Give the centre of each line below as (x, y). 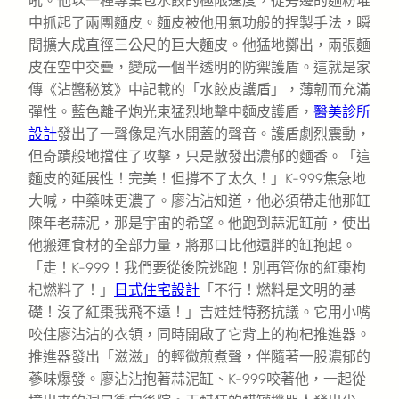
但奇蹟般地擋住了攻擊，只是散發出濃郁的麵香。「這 (199, 156)
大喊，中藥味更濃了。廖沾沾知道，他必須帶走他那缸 (199, 200)
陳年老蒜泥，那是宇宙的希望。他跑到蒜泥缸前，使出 (199, 223)
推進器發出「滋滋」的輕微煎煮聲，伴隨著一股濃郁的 (199, 356)
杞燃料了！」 (71, 289)
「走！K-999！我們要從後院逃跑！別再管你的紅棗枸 (197, 267)
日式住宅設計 (157, 289)
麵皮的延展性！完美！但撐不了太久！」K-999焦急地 (197, 178)
